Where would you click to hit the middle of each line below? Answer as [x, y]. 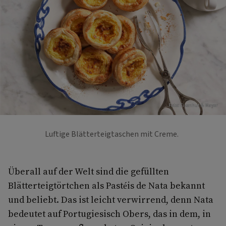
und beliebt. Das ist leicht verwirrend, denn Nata [111, 199]
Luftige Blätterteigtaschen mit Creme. [113, 134]
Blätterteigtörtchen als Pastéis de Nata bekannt [106, 185]
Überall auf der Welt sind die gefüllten [89, 171]
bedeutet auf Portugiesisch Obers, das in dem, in [109, 213]
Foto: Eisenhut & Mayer [193, 105]
